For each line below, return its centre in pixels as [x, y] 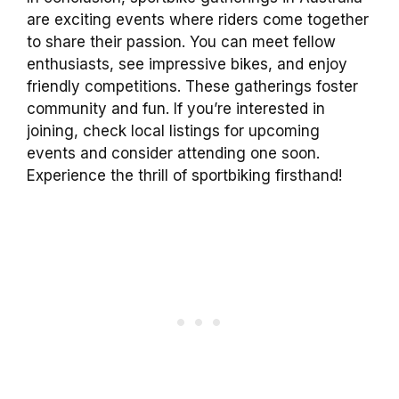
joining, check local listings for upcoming [173, 130]
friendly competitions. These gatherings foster [192, 86]
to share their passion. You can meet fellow [181, 41]
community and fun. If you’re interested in [176, 108]
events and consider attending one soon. [173, 153]
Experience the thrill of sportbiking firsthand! [184, 175]
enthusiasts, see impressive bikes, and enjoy [187, 64]
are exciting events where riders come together [198, 19]
